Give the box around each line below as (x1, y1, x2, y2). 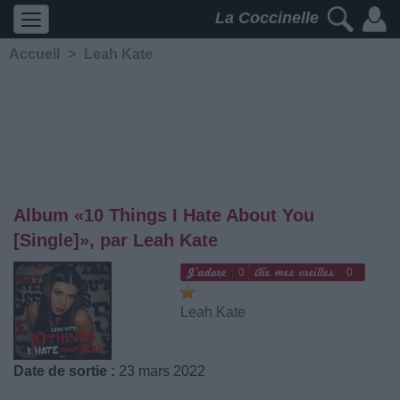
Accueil (9, 46, 60, 62)
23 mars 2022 (115, 363, 205, 379)
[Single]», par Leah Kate (13, 230, 218, 250)
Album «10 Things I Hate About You (13, 205, 314, 225)
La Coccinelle (215, 9, 323, 28)
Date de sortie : (13, 363, 115, 379)
